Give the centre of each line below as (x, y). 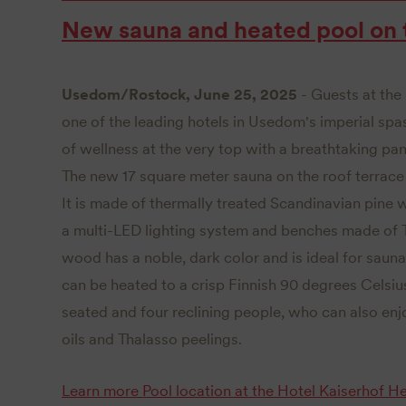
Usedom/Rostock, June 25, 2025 (179, 94)
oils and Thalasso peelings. (152, 338)
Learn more (100, 391)
